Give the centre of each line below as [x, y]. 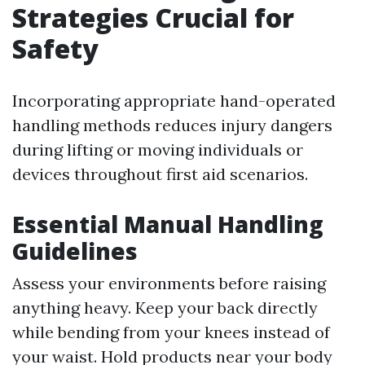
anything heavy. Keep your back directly [165, 308]
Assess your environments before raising [169, 284]
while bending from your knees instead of [171, 332]
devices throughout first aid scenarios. [160, 174]
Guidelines [75, 251]
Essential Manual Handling [168, 224]
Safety [55, 49]
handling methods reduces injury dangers [172, 125]
